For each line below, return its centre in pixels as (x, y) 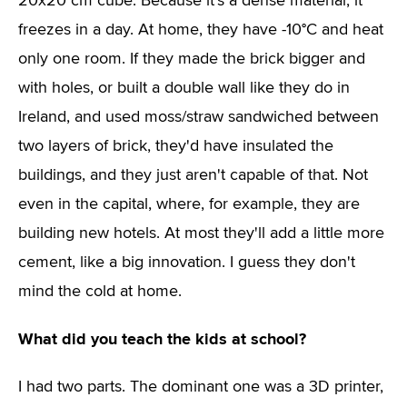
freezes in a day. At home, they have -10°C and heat (201, 30)
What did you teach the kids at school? (162, 339)
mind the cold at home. (100, 292)
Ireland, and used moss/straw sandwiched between (199, 117)
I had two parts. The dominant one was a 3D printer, (201, 387)
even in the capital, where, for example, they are (189, 204)
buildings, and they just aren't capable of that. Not (193, 175)
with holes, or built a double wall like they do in (184, 88)
